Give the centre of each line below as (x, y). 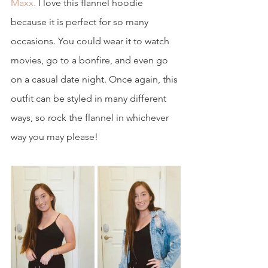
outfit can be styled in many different (90, 99)
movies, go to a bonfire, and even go (91, 60)
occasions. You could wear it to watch (91, 41)
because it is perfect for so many (81, 22)
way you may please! (56, 137)
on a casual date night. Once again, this (95, 80)
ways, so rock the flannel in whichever (91, 118)
